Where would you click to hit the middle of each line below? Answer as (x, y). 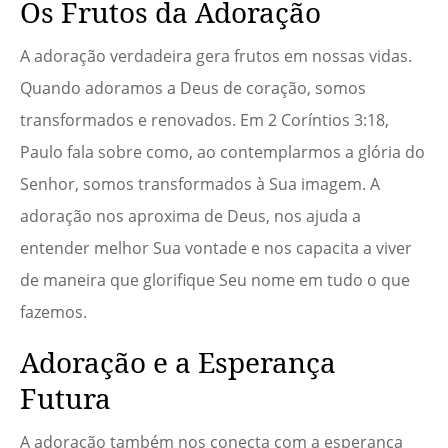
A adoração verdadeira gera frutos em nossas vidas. (216, 56)
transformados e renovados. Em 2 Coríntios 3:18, (204, 120)
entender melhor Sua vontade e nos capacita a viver (216, 248)
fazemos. (53, 312)
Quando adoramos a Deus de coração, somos (193, 88)
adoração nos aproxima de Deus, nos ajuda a (190, 216)
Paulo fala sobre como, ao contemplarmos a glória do (222, 152)
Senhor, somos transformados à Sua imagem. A (200, 184)
